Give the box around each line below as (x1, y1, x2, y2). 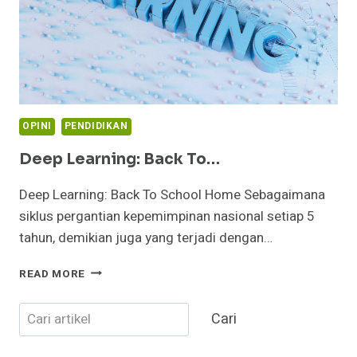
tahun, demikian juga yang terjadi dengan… (19, 227, 273, 248)
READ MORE (19, 265, 86, 282)
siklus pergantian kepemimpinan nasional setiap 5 (19, 206, 315, 226)
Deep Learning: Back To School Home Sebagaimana (19, 184, 325, 205)
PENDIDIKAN (64, 119, 128, 133)
